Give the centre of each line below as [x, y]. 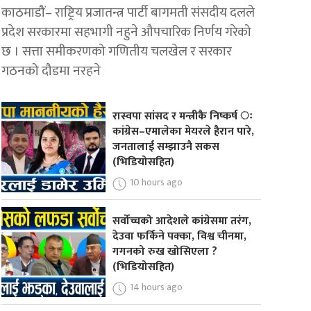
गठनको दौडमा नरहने [51, 71]
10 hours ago [156, 183]
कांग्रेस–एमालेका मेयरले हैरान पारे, [183, 132]
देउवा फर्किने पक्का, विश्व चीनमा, [179, 236]
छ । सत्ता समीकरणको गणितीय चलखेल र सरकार [117, 52]
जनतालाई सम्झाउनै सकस [166, 147]
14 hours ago [156, 287]
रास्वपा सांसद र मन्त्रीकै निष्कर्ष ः [182, 117]
